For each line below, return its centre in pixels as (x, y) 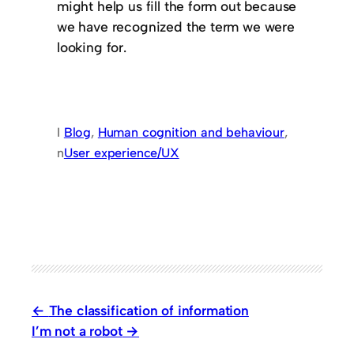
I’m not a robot (77, 330)
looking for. (92, 47)
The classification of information (149, 310)
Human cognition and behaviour (191, 132)
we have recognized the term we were (176, 27)
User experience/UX (121, 153)
